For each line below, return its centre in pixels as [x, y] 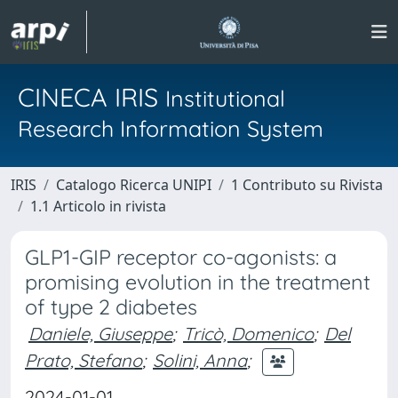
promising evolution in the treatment [198, 282]
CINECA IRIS [92, 97]
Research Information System [171, 128]
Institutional [225, 98]
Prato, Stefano [84, 360]
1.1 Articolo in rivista [98, 206]
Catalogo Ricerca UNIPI [134, 185]
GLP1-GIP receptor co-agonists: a [181, 257]
